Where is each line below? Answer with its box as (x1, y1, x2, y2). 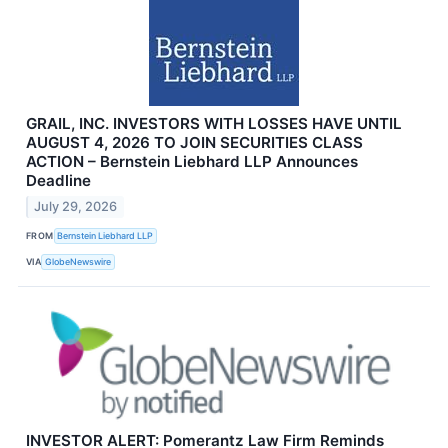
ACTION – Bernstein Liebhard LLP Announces (26, 152, 358, 172)
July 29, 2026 (34, 198, 118, 214)
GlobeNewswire (45, 256, 112, 268)
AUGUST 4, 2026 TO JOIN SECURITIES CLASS (26, 133, 363, 153)
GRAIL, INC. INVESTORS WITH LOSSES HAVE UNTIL (26, 114, 402, 134)
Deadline (26, 171, 91, 191)
